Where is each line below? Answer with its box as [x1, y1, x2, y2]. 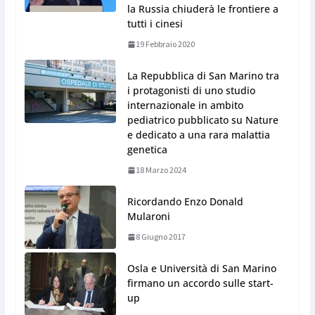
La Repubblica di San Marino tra [127, 69, 279, 83]
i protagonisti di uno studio [127, 84, 255, 98]
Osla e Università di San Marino [127, 262, 276, 276]
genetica [127, 143, 167, 157]
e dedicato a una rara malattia [127, 128, 270, 142]
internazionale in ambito [127, 98, 243, 112]
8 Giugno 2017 [135, 231, 186, 243]
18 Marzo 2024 [135, 165, 186, 176]
